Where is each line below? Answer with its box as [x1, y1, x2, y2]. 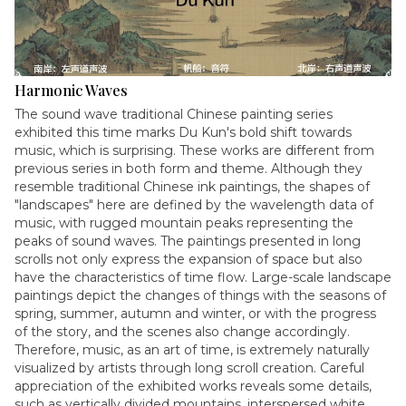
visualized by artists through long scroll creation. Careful [14, 360, 364, 376]
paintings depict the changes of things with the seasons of [14, 287, 386, 304]
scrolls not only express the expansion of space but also [14, 251, 362, 267]
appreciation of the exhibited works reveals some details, [14, 378, 372, 394]
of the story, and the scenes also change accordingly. [14, 324, 350, 340]
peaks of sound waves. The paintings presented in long [14, 233, 361, 249]
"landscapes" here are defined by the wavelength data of [14, 197, 373, 213]
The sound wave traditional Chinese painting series [14, 106, 333, 122]
